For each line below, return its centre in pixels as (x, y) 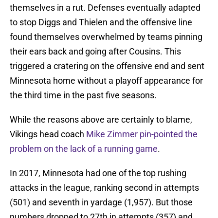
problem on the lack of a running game (84, 149)
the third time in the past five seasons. (83, 95)
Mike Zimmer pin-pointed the (142, 134)
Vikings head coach (48, 134)
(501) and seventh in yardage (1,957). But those (101, 202)
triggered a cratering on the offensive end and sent (107, 66)
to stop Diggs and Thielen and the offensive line (101, 22)
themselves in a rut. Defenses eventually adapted (105, 8)
